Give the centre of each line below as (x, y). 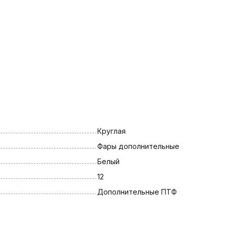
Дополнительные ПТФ (137, 192)
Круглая (111, 131)
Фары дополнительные (138, 146)
